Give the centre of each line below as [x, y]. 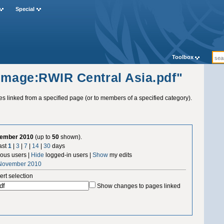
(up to [43, 137]
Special [25, 9]
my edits [120, 155]
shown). [71, 137]
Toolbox [182, 57]
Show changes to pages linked [139, 186]
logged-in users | [68, 155]
